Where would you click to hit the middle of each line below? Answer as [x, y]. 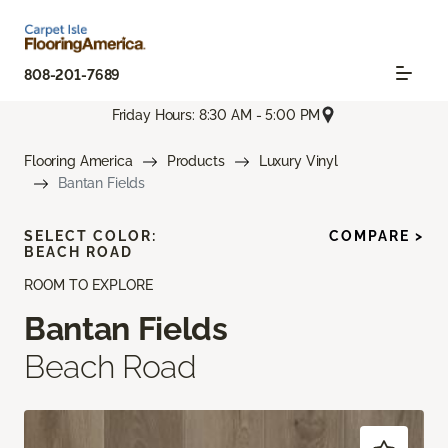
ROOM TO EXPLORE [88, 285]
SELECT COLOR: [90, 236]
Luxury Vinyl [298, 161]
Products [195, 161]
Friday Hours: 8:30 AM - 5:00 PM [216, 114]
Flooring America [78, 161]
